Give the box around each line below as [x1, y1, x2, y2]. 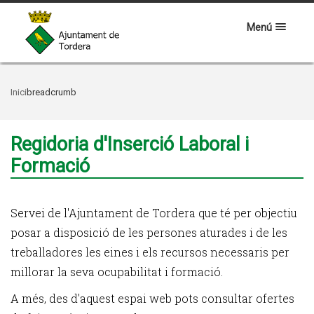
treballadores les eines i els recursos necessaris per [11, 245, 289, 259]
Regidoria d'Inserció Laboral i [11, 133, 249, 156]
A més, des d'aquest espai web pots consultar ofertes [11, 291, 294, 306]
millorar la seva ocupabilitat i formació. [11, 264, 223, 279]
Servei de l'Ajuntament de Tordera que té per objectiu [11, 205, 297, 220]
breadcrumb [27, 87, 76, 97]
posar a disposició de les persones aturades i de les [11, 225, 287, 240]
